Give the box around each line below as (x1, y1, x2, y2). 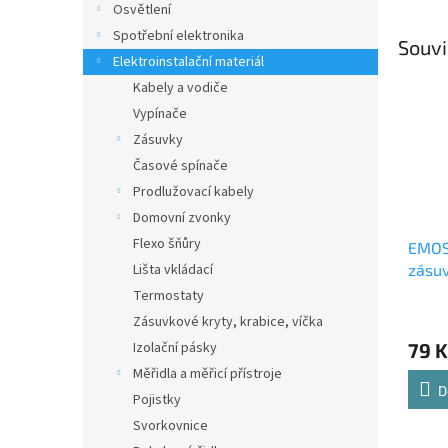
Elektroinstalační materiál (113, 52, 264, 72)
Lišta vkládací (133, 260, 213, 280)
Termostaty (133, 286, 204, 306)
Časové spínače (133, 156, 228, 176)
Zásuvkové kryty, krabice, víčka (133, 312, 323, 332)
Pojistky (133, 390, 181, 410)
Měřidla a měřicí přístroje (133, 364, 282, 384)
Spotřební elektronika (113, 26, 244, 46)
